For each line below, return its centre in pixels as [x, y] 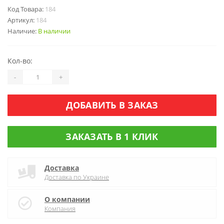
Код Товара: [26, 9]
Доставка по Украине [77, 177]
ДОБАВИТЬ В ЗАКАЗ [112, 105]
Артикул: [22, 20]
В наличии [54, 31]
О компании [67, 199]
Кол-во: [20, 60]
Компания [60, 208]
